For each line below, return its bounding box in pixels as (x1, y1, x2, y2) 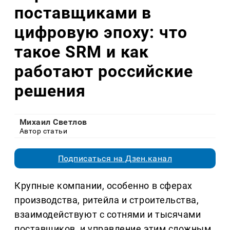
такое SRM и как (14, 42, 149, 62)
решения (14, 81, 86, 101)
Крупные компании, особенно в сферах (14, 180, 193, 191)
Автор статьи (20, 127, 68, 136)
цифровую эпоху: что (14, 22, 188, 42)
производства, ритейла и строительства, (14, 195, 199, 206)
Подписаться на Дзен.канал (58, 154, 172, 164)
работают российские (14, 61, 194, 81)
